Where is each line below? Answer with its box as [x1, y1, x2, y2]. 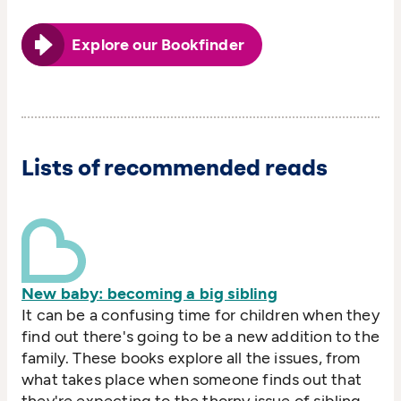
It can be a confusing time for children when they [21, 304, 380, 325]
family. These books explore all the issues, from [21, 347, 361, 368]
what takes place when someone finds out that [21, 369, 362, 389]
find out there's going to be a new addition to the [21, 326, 380, 346]
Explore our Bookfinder [72, 34, 244, 55]
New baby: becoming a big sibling [21, 283, 277, 303]
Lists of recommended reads [21, 154, 328, 181]
